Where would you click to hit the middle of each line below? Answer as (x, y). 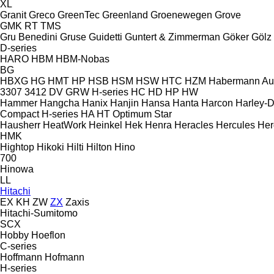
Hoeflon (48, 235)
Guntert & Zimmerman (172, 37)
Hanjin (124, 103)
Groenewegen (181, 15)
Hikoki (50, 147)
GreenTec (79, 15)
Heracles (194, 125)
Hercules (235, 125)
